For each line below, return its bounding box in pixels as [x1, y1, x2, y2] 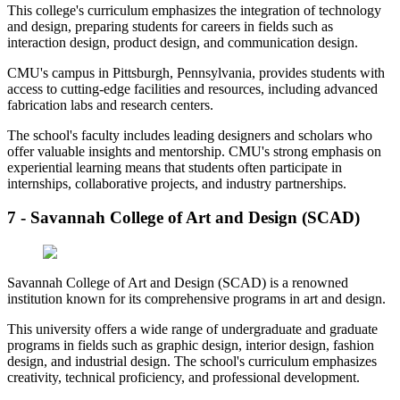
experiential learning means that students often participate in [7, 159, 342, 175]
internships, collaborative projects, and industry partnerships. [7, 175, 346, 191]
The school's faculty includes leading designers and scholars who [7, 127, 372, 143]
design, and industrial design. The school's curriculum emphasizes [7, 353, 377, 369]
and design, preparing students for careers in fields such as [7, 18, 333, 34]
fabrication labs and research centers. [7, 96, 213, 112]
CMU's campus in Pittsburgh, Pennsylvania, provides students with [7, 64, 385, 80]
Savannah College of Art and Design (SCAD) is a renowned [7, 274, 348, 290]
